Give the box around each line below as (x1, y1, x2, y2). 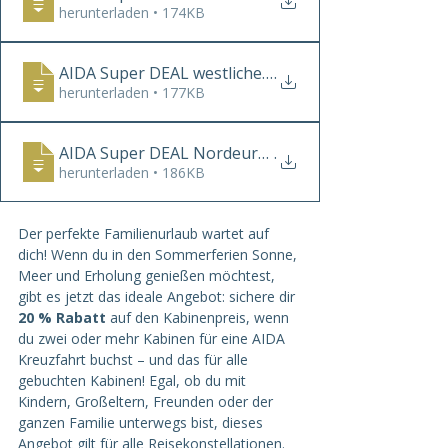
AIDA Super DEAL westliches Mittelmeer (59, 62, 357, 84)
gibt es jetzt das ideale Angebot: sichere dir (18, 287, 299, 306)
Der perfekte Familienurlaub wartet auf (18, 224, 273, 243)
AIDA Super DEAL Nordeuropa (59, 142, 287, 164)
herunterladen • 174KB (59, 3, 205, 22)
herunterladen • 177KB (59, 83, 205, 102)
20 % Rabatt (18, 308, 110, 327)
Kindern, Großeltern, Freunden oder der (18, 392, 277, 411)
